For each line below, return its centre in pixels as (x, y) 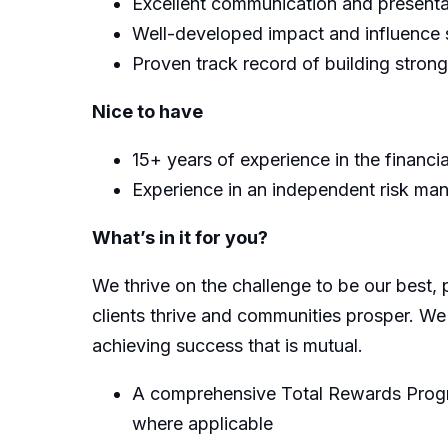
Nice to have (147, 111)
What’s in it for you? (180, 237)
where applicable (202, 423)
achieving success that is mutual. (227, 345)
